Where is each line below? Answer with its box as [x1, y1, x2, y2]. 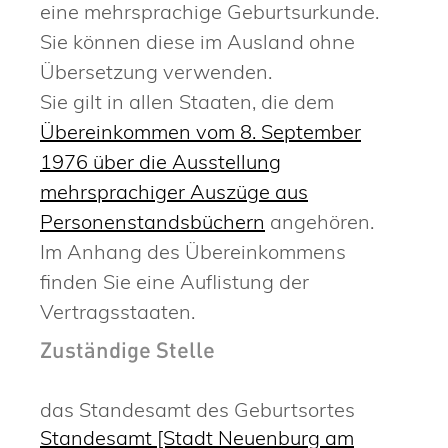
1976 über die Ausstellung [40, 148, 281, 174]
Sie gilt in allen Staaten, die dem [40, 88, 334, 114]
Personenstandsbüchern [40, 208, 265, 234]
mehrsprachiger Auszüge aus [40, 178, 308, 204]
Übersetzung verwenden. [40, 58, 272, 84]
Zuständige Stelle [40, 342, 215, 364]
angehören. [265, 208, 374, 234]
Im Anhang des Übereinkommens [40, 238, 346, 264]
